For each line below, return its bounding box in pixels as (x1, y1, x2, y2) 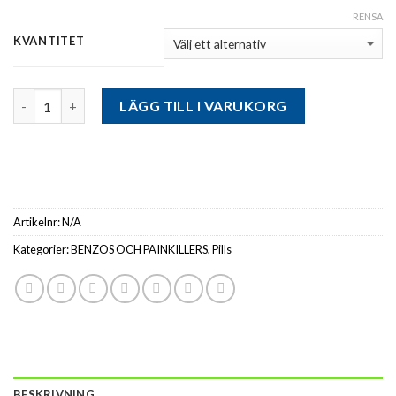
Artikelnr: (13, 215, 62, 230)
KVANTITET (13, 34, 85, 49)
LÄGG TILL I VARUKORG (119, 97, 287, 115)
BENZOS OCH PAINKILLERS (71, 242, 208, 257)
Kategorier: (13, 242, 71, 257)
